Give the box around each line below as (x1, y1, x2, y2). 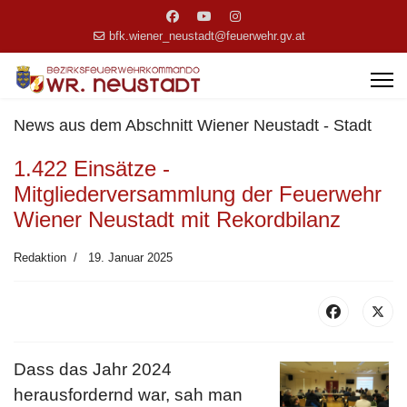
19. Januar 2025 (88, 251, 173, 264)
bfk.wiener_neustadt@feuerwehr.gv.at (108, 30, 305, 43)
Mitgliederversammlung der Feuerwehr (14, 182, 382, 206)
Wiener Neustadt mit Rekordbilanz (14, 207, 341, 232)
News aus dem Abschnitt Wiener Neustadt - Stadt (14, 116, 372, 134)
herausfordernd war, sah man (14, 385, 243, 404)
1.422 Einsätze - (14, 156, 170, 181)
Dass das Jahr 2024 (14, 360, 172, 379)
